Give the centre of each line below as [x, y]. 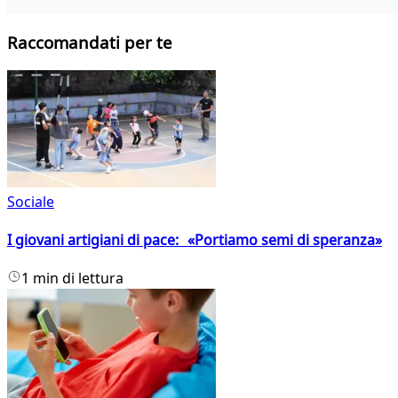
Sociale [31, 201]
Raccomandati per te [90, 43]
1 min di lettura [72, 279]
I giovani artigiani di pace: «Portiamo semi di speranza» [195, 240]
